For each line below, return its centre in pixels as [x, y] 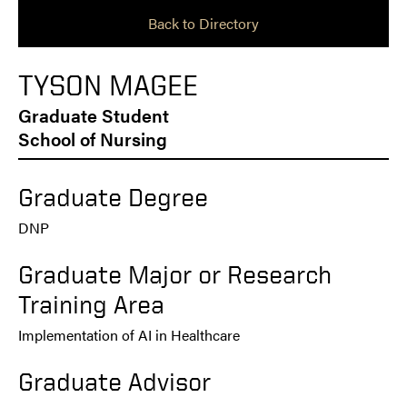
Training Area [91, 304]
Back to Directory [203, 23]
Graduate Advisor [114, 382]
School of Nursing [93, 139]
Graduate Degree [113, 197]
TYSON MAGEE [108, 84]
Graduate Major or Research [175, 274]
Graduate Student [94, 115]
